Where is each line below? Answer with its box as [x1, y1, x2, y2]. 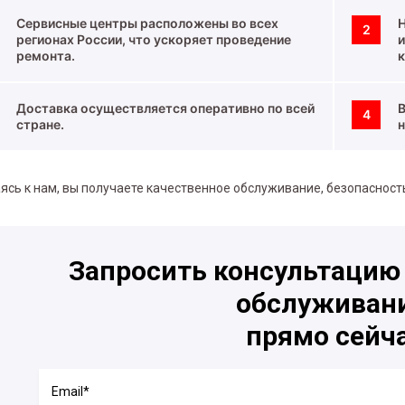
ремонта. [16, 48, 75, 63]
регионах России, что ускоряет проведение [16, 32, 291, 47]
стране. [16, 117, 64, 132]
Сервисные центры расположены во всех [16, 15, 278, 31]
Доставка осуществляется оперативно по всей [16, 100, 315, 116]
